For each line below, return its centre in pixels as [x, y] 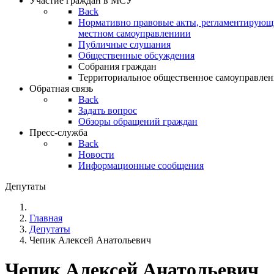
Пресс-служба [58, 132]
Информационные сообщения [141, 165]
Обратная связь [61, 88]
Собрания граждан [117, 66]
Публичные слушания [124, 44]
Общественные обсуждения [136, 55]
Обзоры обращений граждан [138, 121]
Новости [96, 154]
